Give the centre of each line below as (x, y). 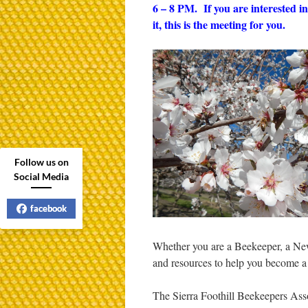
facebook (48, 208)
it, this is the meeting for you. (219, 24)
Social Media (41, 176)
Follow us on (41, 162)
